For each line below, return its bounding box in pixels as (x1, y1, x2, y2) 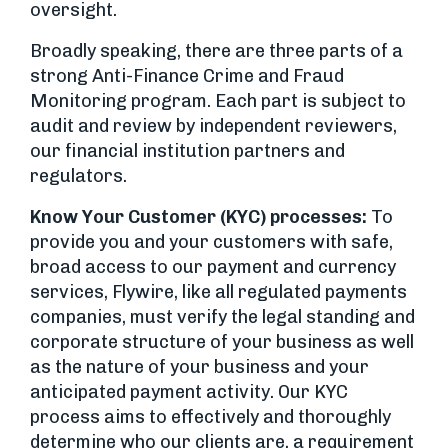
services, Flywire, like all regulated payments (30, 280, 407, 303)
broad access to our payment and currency (30, 255, 396, 278)
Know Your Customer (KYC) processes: (30, 205, 367, 228)
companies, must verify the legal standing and (30, 305, 415, 328)
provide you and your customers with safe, (30, 230, 393, 253)
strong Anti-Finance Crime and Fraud (30, 64, 344, 87)
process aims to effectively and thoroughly (30, 405, 391, 428)
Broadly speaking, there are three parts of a (30, 39, 403, 62)
